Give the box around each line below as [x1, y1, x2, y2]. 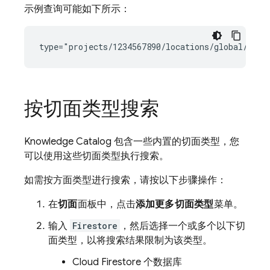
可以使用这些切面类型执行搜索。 [24, 150, 169, 162]
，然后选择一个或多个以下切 [120, 220, 245, 232]
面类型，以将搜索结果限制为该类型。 [48, 234, 212, 246]
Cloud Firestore [72, 256, 141, 268]
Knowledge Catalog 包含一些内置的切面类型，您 [24, 136, 239, 148]
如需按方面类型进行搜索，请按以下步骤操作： [24, 174, 227, 186]
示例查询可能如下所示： [24, 3, 130, 15]
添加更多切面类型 [135, 198, 214, 210]
